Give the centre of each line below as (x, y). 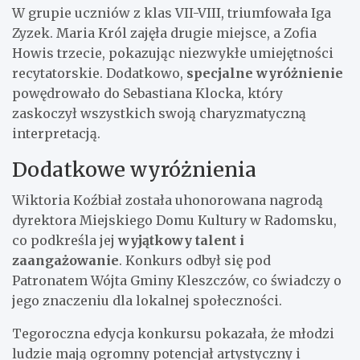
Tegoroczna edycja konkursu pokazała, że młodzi (173, 333)
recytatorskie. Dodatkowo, (99, 73)
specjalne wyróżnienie (265, 73)
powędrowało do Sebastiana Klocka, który (147, 93)
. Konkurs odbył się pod (195, 260)
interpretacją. (56, 133)
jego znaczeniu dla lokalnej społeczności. (147, 300)
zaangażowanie (65, 260)
